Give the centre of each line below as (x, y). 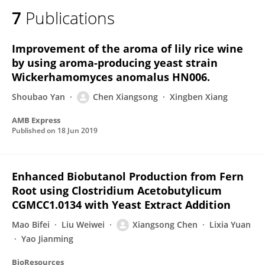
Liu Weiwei (83, 224)
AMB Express (36, 120)
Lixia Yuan (230, 224)
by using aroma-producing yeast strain (115, 63)
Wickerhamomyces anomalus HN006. (111, 77)
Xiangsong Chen (165, 224)
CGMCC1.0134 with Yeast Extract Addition (121, 205)
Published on (35, 130)
